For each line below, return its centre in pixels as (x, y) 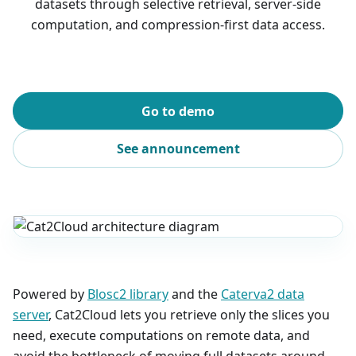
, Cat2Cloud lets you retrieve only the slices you (189, 314)
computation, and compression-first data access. (178, 25)
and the (195, 294)
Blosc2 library (128, 294)
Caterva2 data (263, 294)
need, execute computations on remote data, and (161, 335)
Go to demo (178, 111)
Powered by (50, 294)
